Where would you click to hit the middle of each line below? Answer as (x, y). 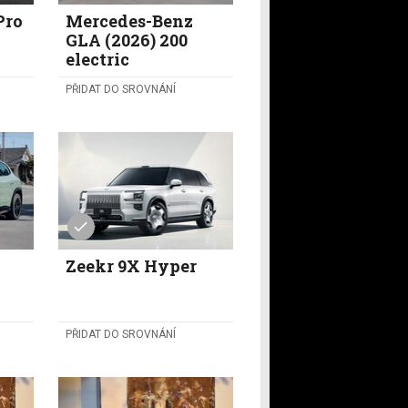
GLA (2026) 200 (126, 41)
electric (97, 60)
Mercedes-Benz (129, 21)
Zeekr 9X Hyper (131, 265)
